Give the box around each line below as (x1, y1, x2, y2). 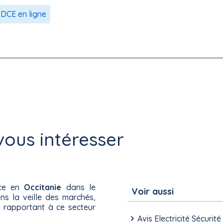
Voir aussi (131, 185, 174, 197)
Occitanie (24, 182, 62, 192)
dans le (61, 182, 96, 192)
